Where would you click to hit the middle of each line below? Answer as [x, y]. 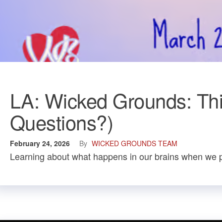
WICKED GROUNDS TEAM [135, 143]
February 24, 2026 [41, 143]
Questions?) [62, 122]
